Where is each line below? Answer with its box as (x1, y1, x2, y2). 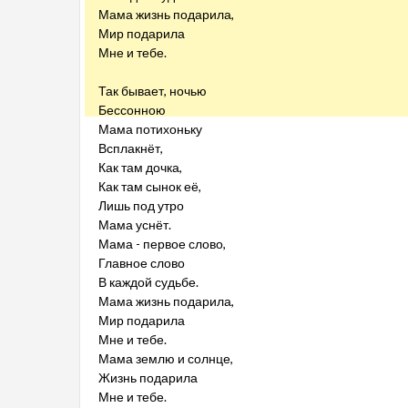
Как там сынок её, (98, 178, 201, 194)
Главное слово (98, 255, 185, 270)
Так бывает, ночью (98, 83, 207, 98)
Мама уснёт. (98, 217, 171, 232)
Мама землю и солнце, (98, 351, 233, 366)
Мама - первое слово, (98, 236, 226, 251)
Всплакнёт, (98, 140, 163, 156)
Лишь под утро (98, 198, 184, 213)
